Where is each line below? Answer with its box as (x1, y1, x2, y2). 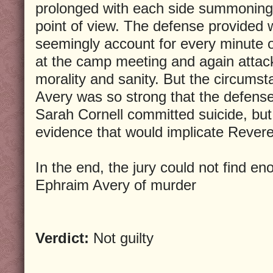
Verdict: (35, 229, 89, 246)
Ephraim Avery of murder (35, 176, 196, 193)
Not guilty (89, 229, 154, 246)
